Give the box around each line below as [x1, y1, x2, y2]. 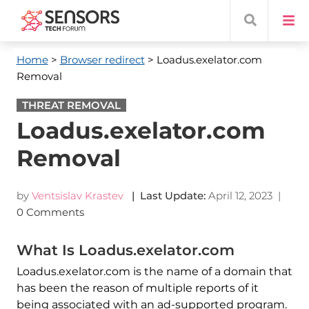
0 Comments [16, 206, 87, 219]
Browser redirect [59, 53, 145, 66]
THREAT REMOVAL [21, 99, 121, 112]
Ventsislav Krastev [31, 189, 123, 202]
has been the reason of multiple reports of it [16, 281, 259, 295]
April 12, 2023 [208, 189, 272, 202]
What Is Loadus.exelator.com [16, 241, 235, 259]
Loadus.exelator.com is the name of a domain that [16, 265, 292, 278]
